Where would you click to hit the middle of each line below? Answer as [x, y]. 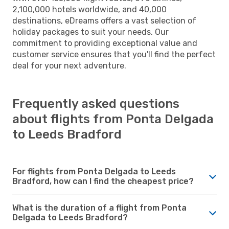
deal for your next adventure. [69, 65]
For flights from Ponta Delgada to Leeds [94, 171]
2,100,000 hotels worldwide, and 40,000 [89, 9]
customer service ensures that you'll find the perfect [114, 54]
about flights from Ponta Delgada [113, 119]
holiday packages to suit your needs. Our [90, 32]
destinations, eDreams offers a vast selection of [104, 20]
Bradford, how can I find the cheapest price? [103, 181]
